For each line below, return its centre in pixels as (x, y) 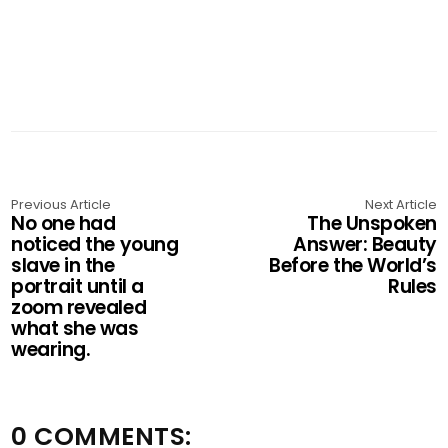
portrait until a (77, 287)
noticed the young (95, 245)
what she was (75, 329)
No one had (63, 224)
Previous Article (61, 205)
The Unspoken (372, 224)
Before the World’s (353, 266)
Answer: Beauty (365, 245)
